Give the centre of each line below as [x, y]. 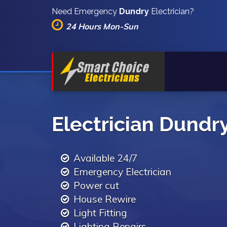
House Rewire [104, 199]
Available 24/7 [105, 158]
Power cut [96, 185]
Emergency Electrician [122, 172]
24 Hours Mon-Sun [102, 26]
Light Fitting [100, 213]
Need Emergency [85, 11]
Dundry [134, 11]
